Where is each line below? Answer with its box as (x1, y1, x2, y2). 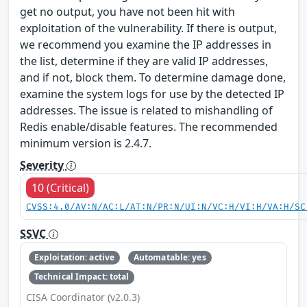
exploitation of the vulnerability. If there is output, (20, 20, 277, 36)
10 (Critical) (32, 180, 89, 195)
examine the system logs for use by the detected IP (20, 86, 284, 101)
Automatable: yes (133, 251, 206, 263)
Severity (20, 157, 66, 173)
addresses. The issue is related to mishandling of (20, 102, 273, 118)
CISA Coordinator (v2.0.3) (26, 290, 140, 304)
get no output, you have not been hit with (20, 3, 235, 19)
